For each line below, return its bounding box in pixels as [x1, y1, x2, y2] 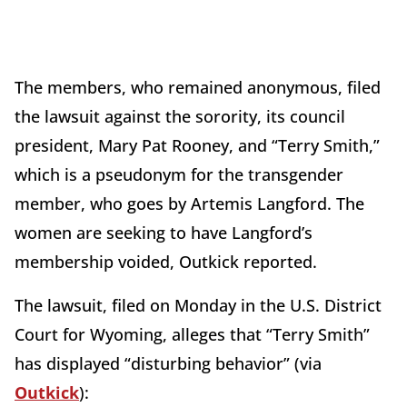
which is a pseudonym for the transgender [15, 163, 343, 185]
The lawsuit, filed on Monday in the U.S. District [15, 293, 382, 316]
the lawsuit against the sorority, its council [15, 104, 345, 127]
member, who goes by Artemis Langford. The [15, 192, 364, 214]
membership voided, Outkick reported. [15, 250, 317, 273]
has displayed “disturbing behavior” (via [15, 352, 322, 374]
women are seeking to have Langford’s [15, 221, 313, 243]
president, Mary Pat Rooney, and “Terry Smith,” [15, 134, 380, 156]
